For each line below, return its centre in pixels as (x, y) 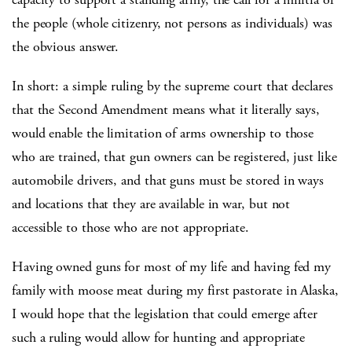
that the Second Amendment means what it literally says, (166, 110)
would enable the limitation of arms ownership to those (163, 134)
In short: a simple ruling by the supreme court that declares (172, 86)
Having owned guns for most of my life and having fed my (172, 267)
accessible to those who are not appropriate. (131, 228)
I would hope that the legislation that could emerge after (165, 314)
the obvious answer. (66, 47)
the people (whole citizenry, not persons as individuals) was (172, 24)
